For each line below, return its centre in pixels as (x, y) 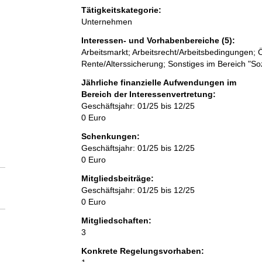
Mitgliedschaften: (116, 221)
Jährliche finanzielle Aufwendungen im (158, 83)
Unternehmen (106, 22)
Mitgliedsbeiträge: (117, 179)
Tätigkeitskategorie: (121, 10)
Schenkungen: (110, 137)
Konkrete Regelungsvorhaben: (142, 251)
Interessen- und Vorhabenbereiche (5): (158, 41)
